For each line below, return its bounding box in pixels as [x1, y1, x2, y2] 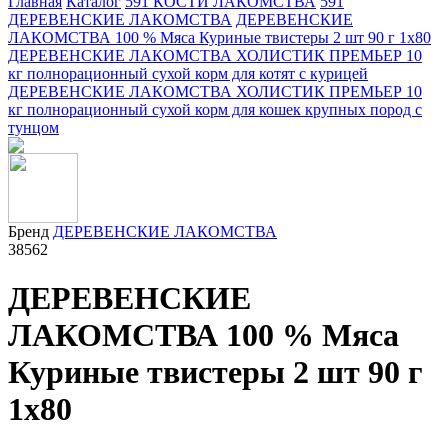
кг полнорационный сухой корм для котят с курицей [8, 65, 368, 82]
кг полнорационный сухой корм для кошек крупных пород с [8, 101, 422, 118]
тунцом [8, 119, 59, 136]
